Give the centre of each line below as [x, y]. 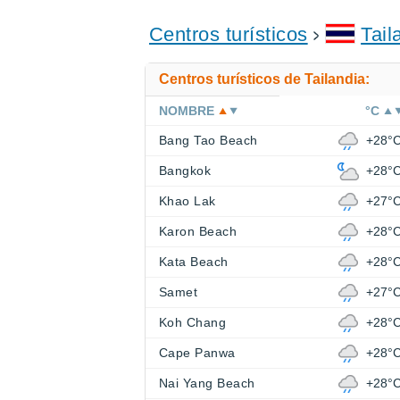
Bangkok [185, 171]
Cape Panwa [197, 353]
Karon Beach [198, 232]
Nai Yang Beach [207, 383]
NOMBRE [187, 111]
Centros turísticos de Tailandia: [264, 79]
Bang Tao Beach [208, 141]
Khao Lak [187, 201]
